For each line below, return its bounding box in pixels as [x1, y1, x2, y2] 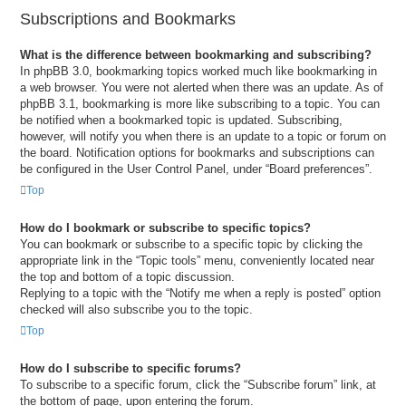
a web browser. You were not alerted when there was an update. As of [20, 81, 383, 95]
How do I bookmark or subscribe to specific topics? [20, 221, 311, 236]
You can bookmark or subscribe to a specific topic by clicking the [20, 237, 362, 252]
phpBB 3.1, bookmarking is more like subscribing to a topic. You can [20, 97, 380, 111]
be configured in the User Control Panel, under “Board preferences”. [20, 162, 372, 177]
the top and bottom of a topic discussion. [20, 270, 235, 285]
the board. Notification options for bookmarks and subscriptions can [20, 146, 374, 160]
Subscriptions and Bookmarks [20, 10, 236, 29]
